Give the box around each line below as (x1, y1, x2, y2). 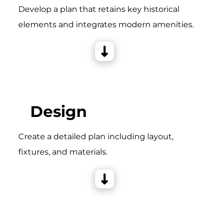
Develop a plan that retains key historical (18, 4, 179, 14)
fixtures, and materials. (18, 147, 108, 157)
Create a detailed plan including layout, (18, 132, 173, 142)
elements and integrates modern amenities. (18, 19, 194, 29)
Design (30, 102, 87, 121)
